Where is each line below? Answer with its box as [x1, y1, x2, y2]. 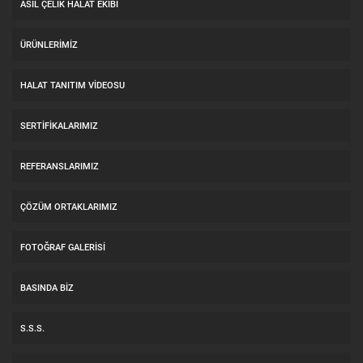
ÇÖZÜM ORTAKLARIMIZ [20, 199, 117, 212]
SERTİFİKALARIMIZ [20, 118, 98, 131]
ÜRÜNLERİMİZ [20, 37, 78, 50]
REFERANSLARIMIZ [20, 159, 99, 172]
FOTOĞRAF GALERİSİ [20, 240, 105, 253]
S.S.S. [20, 321, 45, 334]
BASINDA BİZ [20, 280, 74, 293]
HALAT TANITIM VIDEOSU [20, 78, 125, 91]
